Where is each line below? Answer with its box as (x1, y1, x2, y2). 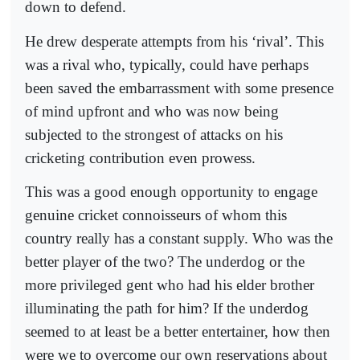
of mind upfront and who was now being (25, 102, 279, 120)
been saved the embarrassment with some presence (25, 79, 333, 96)
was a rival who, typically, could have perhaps (25, 55, 309, 73)
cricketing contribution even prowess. (25, 149, 256, 166)
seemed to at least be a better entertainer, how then (25, 322, 330, 340)
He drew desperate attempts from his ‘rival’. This (25, 32, 324, 50)
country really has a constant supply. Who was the (25, 229, 333, 247)
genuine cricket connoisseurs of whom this (25, 206, 287, 223)
